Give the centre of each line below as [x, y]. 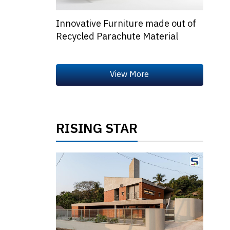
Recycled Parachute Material [117, 37]
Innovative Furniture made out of [126, 24]
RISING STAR [97, 129]
